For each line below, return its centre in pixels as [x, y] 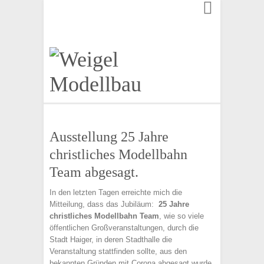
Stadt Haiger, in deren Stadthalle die [111, 240]
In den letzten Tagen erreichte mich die [116, 192]
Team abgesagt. [94, 172]
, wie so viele [181, 216]
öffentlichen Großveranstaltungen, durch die [124, 228]
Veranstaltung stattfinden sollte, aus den [118, 251]
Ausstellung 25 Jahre [109, 137]
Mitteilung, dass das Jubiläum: [104, 204]
